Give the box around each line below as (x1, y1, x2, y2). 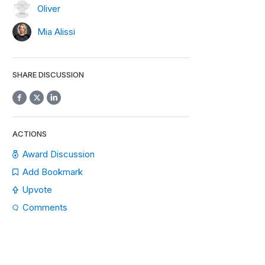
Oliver (37, 2, 60, 14)
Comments (22, 202, 67, 213)
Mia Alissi (37, 25, 75, 37)
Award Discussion (22, 148, 95, 160)
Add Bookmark (22, 166, 83, 177)
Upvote (22, 184, 52, 195)
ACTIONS (12, 129, 47, 138)
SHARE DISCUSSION (12, 70, 84, 79)
